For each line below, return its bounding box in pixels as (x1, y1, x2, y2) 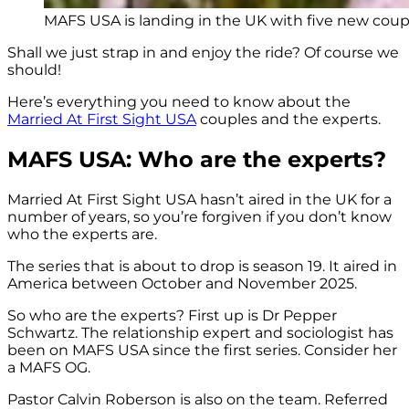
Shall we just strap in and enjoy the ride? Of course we (7, 44, 399, 62)
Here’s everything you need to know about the (7, 93, 351, 111)
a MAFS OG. (7, 358, 90, 376)
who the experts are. (7, 225, 157, 243)
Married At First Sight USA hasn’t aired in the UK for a (7, 190, 392, 208)
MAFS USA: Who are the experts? (7, 146, 386, 173)
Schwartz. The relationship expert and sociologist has (7, 323, 393, 341)
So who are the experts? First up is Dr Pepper (7, 306, 337, 324)
